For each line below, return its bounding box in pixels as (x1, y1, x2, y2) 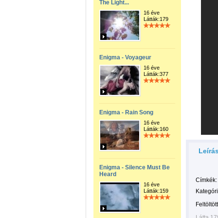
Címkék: (196, 177, 217, 183)
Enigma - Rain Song (99, 109, 153, 116)
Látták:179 (144, 16, 168, 22)
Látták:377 (144, 71, 168, 77)
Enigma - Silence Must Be (99, 164, 170, 171)
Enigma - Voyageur (99, 54, 151, 61)
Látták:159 (144, 188, 168, 194)
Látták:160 (144, 126, 168, 132)
